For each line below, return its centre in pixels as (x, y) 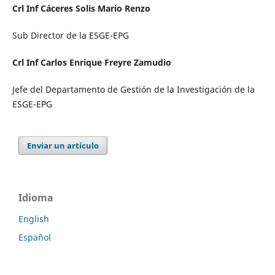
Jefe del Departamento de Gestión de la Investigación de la (133, 90)
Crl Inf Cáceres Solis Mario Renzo (81, 9)
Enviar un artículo (63, 146)
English (34, 219)
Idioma (36, 198)
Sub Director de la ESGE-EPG (70, 36)
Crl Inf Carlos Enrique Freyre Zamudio (91, 63)
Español (35, 238)
